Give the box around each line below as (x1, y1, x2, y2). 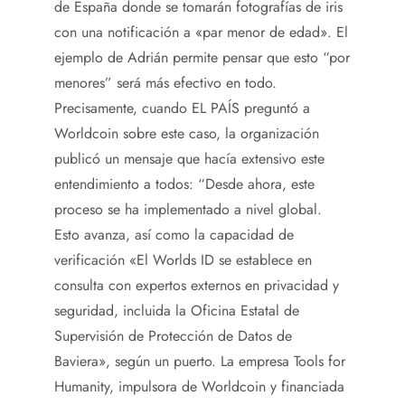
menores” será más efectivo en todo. (54, 72, 277, 93)
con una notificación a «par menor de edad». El (54, 22, 348, 42)
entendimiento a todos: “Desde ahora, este (54, 174, 315, 194)
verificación (54, 250, 125, 270)
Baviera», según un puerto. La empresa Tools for (54, 351, 345, 372)
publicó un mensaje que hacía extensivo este (54, 148, 325, 169)
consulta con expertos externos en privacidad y (54, 275, 339, 296)
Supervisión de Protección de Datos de (54, 325, 292, 346)
